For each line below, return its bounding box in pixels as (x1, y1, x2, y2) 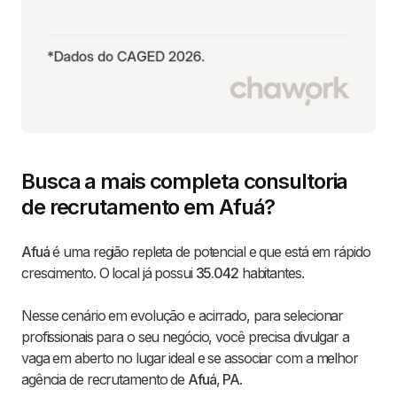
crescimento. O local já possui (21, 264, 196, 283)
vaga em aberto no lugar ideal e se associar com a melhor (21, 349, 358, 368)
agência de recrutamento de (21, 370, 189, 389)
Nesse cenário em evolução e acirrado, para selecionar (21, 307, 344, 325)
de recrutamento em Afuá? (21, 194, 276, 221)
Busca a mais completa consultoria (21, 168, 348, 195)
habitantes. (237, 264, 304, 283)
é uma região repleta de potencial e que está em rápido (49, 243, 370, 261)
